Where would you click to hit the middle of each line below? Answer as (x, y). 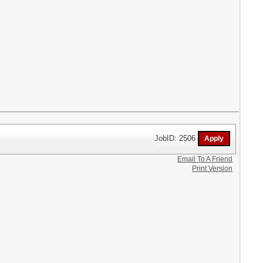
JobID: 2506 (176, 138)
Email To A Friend (205, 159)
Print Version (213, 168)
